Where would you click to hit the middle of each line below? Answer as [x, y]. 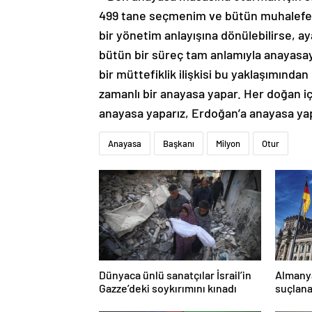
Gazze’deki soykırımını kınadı [168, 288]
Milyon [228, 144]
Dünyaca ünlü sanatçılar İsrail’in [175, 275]
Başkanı [179, 144]
